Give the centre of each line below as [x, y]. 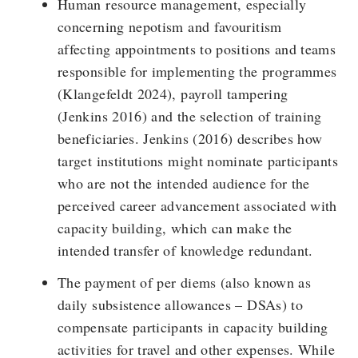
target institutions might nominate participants [198, 161]
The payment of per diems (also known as [185, 282]
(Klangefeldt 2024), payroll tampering [173, 93]
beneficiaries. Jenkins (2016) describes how [190, 138]
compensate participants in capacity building [193, 327]
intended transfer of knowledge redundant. [185, 250]
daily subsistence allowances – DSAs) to [181, 304]
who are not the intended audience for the [184, 183]
